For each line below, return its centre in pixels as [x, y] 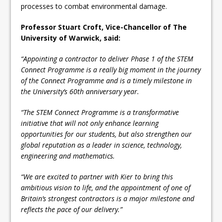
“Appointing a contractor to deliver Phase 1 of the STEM [107, 58]
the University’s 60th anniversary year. [81, 91]
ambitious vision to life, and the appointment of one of [106, 187]
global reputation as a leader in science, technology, [102, 145]
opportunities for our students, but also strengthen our [107, 134]
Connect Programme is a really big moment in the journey [111, 69]
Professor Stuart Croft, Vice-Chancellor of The [104, 27]
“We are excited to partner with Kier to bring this [97, 176]
